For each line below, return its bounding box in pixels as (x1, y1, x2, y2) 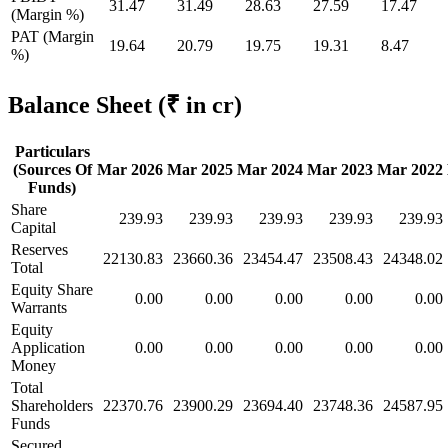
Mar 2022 (377, 160, 443, 178)
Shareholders (11, 396, 93, 414)
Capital (11, 218, 56, 236)
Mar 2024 (237, 160, 303, 178)
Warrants (11, 298, 67, 316)
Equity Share (11, 280, 93, 298)
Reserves (11, 240, 68, 258)
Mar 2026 (97, 160, 163, 178)
